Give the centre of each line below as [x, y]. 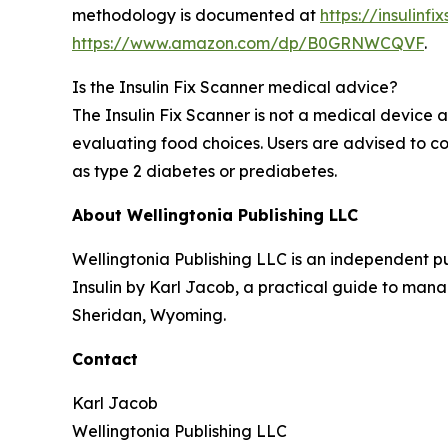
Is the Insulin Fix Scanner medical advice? [235, 86]
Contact [105, 358]
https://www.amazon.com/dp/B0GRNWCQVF [248, 42]
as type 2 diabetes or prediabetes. [204, 170]
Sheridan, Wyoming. [149, 314]
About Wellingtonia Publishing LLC [215, 214]
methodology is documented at [196, 14]
